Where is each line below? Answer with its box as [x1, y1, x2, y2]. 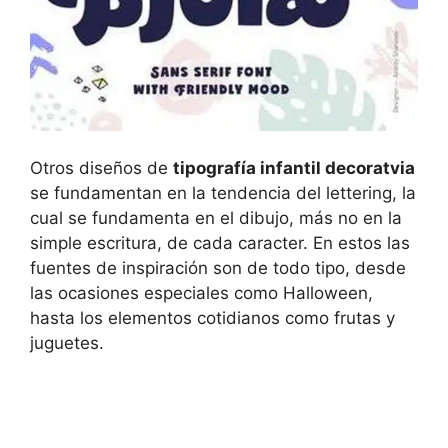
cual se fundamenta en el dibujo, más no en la [30, 208, 402, 229]
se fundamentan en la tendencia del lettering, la [30, 183, 416, 204]
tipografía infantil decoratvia [173, 158, 415, 179]
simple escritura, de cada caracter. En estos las [30, 233, 410, 254]
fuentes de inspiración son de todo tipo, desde [30, 258, 406, 279]
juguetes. [30, 333, 104, 354]
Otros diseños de [30, 158, 173, 179]
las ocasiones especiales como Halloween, [30, 283, 373, 304]
